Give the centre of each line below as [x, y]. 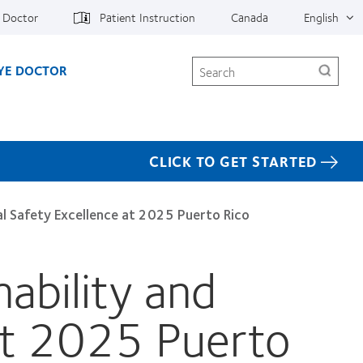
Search [209, 63]
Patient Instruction [147, 17]
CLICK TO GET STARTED [233, 161]
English [321, 17]
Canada [250, 17]
